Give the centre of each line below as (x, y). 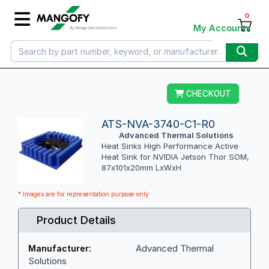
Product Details (76, 220)
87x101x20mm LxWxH (142, 168)
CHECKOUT (207, 94)
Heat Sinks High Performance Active (170, 146)
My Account (220, 28)
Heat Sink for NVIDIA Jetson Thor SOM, (176, 157)
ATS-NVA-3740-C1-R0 (159, 124)
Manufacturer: (60, 248)
